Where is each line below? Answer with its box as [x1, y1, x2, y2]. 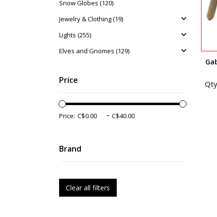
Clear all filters [66, 183, 110, 192]
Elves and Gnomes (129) [59, 46, 129, 55]
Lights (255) [59, 31, 91, 39]
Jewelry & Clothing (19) [59, 15, 123, 23]
